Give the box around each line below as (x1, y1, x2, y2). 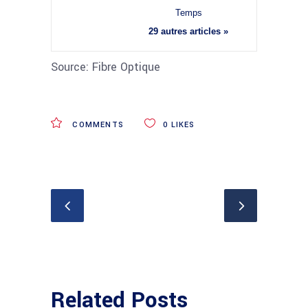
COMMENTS (69, 120, 124, 130)
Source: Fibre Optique (51, 59, 160, 75)
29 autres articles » (148, 26, 228, 37)
